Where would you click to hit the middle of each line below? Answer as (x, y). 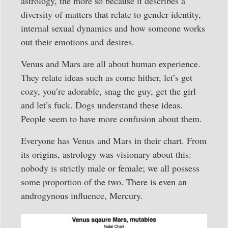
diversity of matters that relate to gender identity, (111, 14)
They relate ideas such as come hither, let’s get (107, 77)
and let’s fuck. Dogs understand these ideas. (102, 105)
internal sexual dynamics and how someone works (113, 28)
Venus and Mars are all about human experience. (111, 63)
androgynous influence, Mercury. (82, 195)
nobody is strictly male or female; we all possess (110, 168)
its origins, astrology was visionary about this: (106, 154)
